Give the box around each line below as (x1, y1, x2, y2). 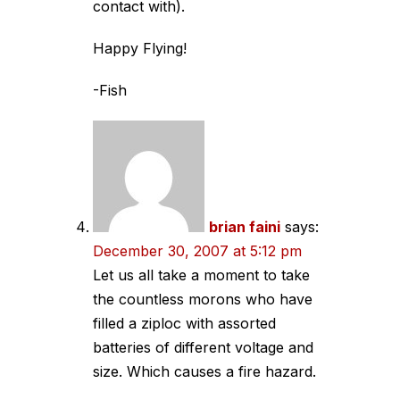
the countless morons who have (93, 290, 312, 308)
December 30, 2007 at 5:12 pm (93, 242, 302, 260)
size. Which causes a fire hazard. (93, 362, 316, 380)
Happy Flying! (93, 39, 187, 57)
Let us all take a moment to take (93, 266, 310, 284)
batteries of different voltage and (93, 338, 313, 356)
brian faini (209, 218, 280, 236)
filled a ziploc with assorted (93, 314, 276, 332)
